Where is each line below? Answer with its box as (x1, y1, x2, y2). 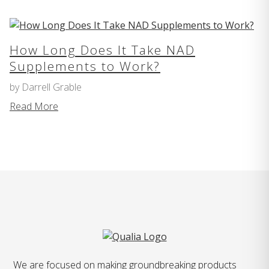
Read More (10, 100, 58, 113)
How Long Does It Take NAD (10, 41, 195, 59)
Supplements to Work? (10, 58, 160, 75)
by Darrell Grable (10, 80, 82, 94)
